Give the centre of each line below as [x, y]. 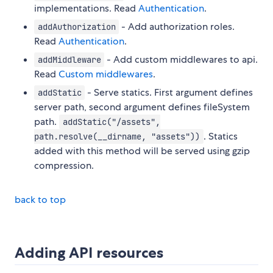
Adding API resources [89, 252]
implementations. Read [86, 8]
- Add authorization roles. [177, 26]
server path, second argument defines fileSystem [142, 107]
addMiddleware [69, 59]
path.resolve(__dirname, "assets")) [117, 136]
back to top [40, 199]
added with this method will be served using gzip [142, 151]
